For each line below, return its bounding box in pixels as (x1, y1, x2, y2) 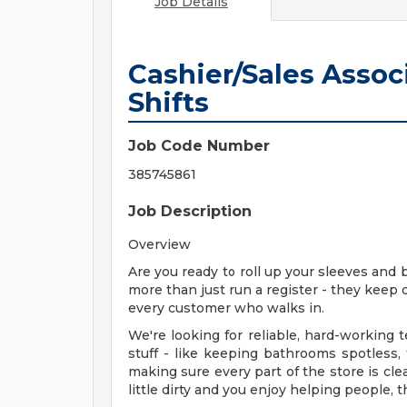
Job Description (128, 203, 252, 220)
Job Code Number (128, 137, 270, 154)
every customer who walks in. (128, 300, 324, 316)
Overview (128, 236, 191, 253)
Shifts (128, 86, 209, 118)
